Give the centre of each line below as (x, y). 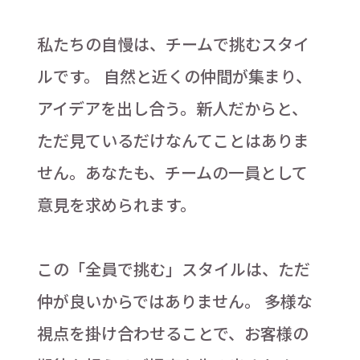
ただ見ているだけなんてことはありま (173, 141)
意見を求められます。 (116, 205)
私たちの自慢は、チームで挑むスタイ (173, 44)
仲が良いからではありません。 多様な (174, 301)
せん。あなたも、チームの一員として (172, 173)
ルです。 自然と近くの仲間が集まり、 (174, 76)
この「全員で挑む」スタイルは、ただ (173, 269)
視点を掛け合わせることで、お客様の (172, 333)
